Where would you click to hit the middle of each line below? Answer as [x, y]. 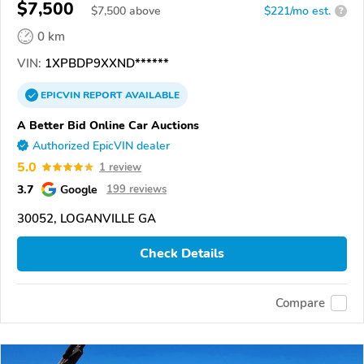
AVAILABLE [151, 95]
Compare [300, 303]
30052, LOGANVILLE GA [87, 218]
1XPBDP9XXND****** [105, 63]
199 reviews [136, 189]
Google [79, 189]
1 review [120, 167]
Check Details [182, 254]
